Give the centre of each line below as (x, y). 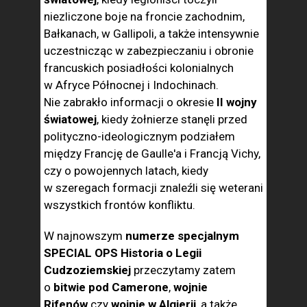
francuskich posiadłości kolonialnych (139, 68)
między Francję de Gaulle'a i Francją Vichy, (152, 153)
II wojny (235, 102)
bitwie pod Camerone (111, 287)
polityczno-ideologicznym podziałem (139, 136)
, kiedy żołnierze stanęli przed (172, 119)
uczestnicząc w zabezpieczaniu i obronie (149, 51)
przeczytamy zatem (185, 270)
